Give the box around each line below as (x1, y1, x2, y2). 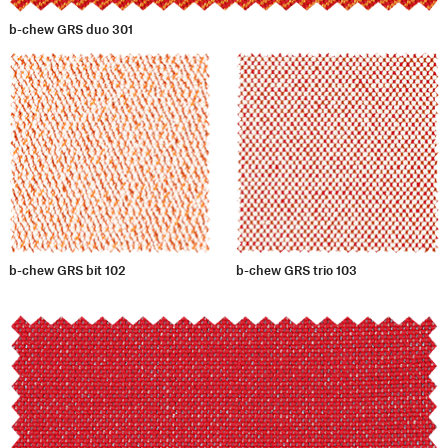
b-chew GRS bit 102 (8, 262, 126, 279)
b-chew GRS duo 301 (8, 20, 133, 37)
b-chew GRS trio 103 (236, 262, 358, 279)
